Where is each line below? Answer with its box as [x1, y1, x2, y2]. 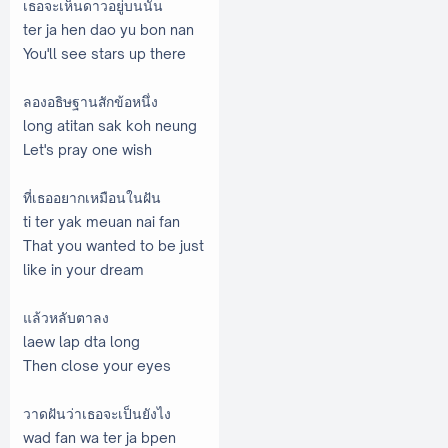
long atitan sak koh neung [23, 116, 197, 134]
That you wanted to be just [23, 236, 204, 254]
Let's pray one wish [23, 140, 152, 158]
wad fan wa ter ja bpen [23, 428, 176, 446]
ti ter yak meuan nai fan [23, 212, 180, 230]
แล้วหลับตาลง [23, 308, 199, 326]
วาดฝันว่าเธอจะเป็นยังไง [23, 404, 171, 422]
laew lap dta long [23, 332, 140, 350]
